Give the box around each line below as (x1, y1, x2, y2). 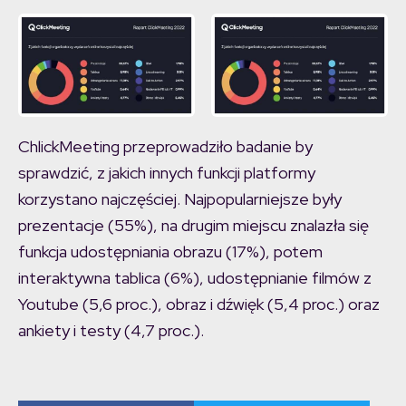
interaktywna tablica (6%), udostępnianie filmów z (18, 267, 372, 289)
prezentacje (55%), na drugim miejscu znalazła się (18, 215, 369, 237)
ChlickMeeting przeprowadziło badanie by (18, 136, 313, 158)
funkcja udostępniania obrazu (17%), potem (18, 241, 323, 263)
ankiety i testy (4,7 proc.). (18, 320, 204, 342)
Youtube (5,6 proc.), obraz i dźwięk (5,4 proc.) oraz (18, 294, 380, 315)
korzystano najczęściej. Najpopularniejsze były (18, 188, 342, 210)
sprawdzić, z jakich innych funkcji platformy (18, 162, 315, 184)
